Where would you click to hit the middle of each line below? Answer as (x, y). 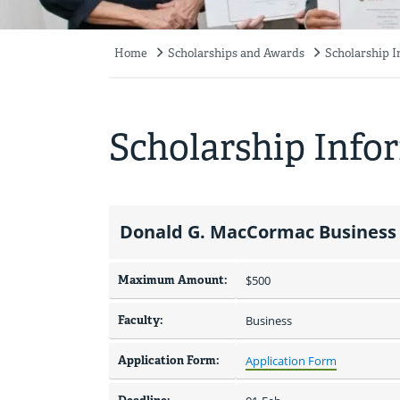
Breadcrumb (157, 65)
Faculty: (141, 321)
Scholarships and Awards (236, 54)
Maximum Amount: (173, 280)
